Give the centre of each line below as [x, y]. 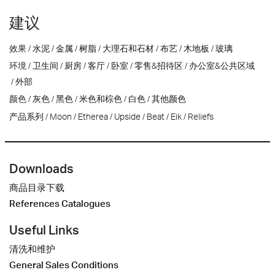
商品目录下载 [37, 188]
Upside [127, 116]
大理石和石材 [128, 48]
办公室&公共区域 [222, 66]
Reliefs [201, 116]
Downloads [41, 169]
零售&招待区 [159, 66]
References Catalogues [60, 204]
